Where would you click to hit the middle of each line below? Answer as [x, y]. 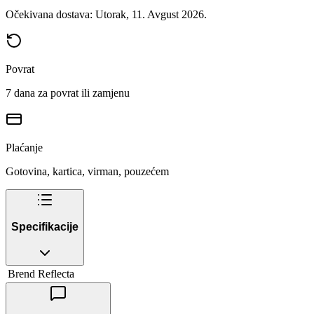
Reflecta [56, 273]
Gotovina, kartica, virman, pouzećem [87, 171]
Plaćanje [24, 147]
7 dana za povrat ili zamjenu [68, 93]
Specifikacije [45, 227]
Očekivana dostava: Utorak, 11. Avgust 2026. [106, 14]
